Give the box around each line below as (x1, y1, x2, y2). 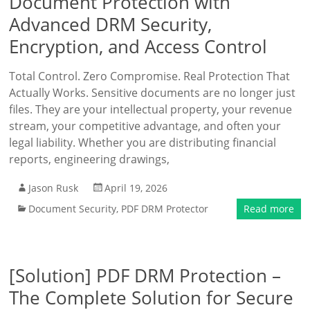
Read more (243, 202, 294, 215)
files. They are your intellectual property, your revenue (9, 102, 293, 117)
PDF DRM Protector (121, 202, 209, 215)
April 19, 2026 (104, 181, 168, 194)
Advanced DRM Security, (9, 12, 212, 37)
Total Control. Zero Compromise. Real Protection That (9, 69, 291, 84)
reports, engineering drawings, (9, 152, 170, 167)
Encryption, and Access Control (9, 34, 268, 59)
